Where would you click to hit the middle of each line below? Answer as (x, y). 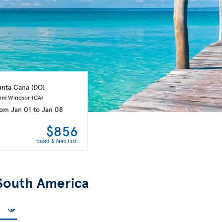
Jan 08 (52, 109)
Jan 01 (21, 109)
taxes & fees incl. (57, 140)
